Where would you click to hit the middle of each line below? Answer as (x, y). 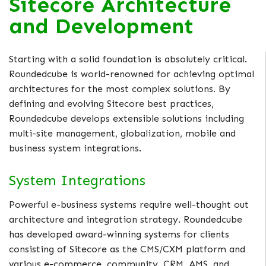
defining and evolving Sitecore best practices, (111, 104)
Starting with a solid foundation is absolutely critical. (128, 59)
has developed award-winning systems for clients (119, 235)
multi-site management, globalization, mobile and (122, 134)
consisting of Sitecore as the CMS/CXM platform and (127, 249)
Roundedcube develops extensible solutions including (126, 119)
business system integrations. (75, 148)
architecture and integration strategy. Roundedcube (126, 220)
